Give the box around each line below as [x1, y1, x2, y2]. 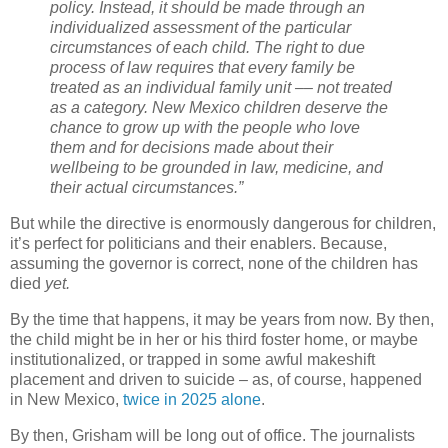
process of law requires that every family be [50, 59, 355, 77]
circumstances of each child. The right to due [50, 39, 365, 57]
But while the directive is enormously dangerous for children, [10, 215, 436, 233]
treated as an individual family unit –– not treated [50, 79, 392, 97]
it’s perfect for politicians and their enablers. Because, [10, 235, 387, 253]
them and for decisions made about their [50, 139, 333, 157]
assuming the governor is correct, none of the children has [10, 255, 418, 273]
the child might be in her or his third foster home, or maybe [10, 330, 418, 348]
